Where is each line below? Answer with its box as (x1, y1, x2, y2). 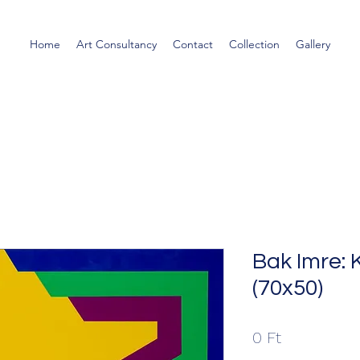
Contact (173, 37, 213, 51)
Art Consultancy (76, 37, 157, 51)
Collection (229, 37, 280, 51)
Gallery (296, 37, 330, 51)
